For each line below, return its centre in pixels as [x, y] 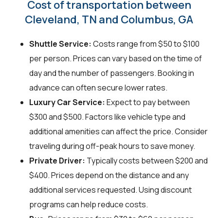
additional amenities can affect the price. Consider [118, 132]
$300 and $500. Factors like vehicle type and [107, 117]
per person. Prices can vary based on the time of [116, 59]
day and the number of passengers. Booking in [112, 73]
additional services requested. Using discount [110, 190]
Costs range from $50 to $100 [145, 44]
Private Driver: [57, 161]
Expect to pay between [147, 102]
